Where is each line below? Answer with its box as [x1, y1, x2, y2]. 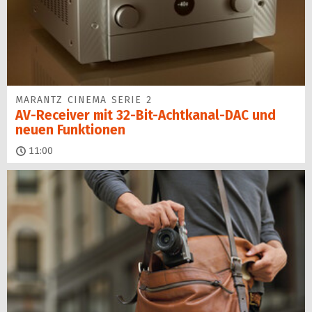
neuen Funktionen [15, 121, 125, 138]
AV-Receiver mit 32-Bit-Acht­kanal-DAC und [15, 107, 276, 123]
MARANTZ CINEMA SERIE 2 [15, 93, 152, 106]
